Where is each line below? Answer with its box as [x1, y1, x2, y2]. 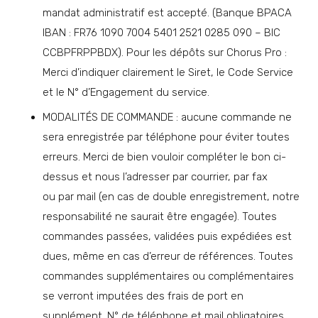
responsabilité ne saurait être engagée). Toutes [43, 210, 277, 224]
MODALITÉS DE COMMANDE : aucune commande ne [43, 111, 292, 124]
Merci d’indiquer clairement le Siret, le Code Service [43, 65, 293, 79]
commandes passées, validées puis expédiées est [43, 230, 292, 243]
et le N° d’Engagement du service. [43, 85, 209, 99]
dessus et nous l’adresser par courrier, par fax [43, 170, 268, 184]
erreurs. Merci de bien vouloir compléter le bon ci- [43, 150, 286, 164]
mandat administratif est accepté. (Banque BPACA [43, 6, 292, 19]
